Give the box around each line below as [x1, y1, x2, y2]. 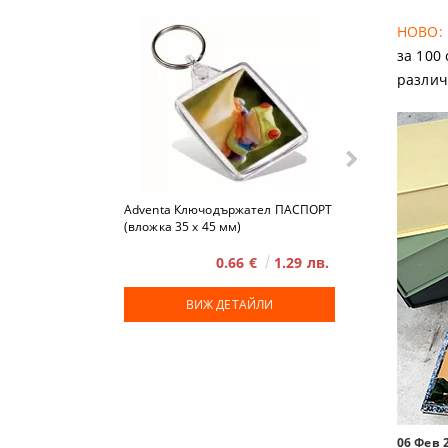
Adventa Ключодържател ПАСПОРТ [124, 201, 333, 218]
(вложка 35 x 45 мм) [124, 218, 242, 235]
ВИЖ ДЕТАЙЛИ [185, 296, 274, 313]
